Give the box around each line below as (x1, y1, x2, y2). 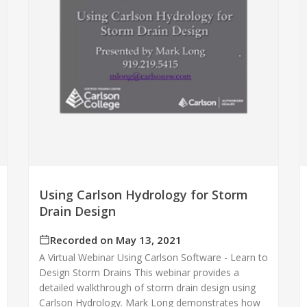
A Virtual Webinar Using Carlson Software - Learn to (38, 250, 268, 264)
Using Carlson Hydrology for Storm (38, 186, 248, 203)
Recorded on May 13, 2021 (49, 232, 182, 247)
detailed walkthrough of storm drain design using (38, 280, 256, 294)
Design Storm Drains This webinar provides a (38, 265, 239, 279)
